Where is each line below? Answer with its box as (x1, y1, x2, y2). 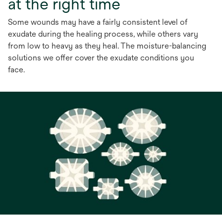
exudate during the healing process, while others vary (8, 29, 198, 39)
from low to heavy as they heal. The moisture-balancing (8, 41, 206, 51)
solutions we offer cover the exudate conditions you (8, 53, 194, 62)
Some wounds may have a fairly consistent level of (8, 17, 187, 27)
